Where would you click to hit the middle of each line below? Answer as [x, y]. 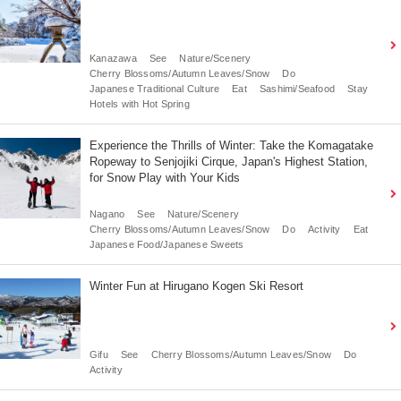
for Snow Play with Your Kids [165, 177]
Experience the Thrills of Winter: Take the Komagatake [231, 145]
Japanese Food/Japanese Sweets [167, 244]
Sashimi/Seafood [297, 88]
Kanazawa [113, 58]
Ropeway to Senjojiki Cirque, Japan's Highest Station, [229, 161]
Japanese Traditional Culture [155, 88]
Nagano [107, 213]
